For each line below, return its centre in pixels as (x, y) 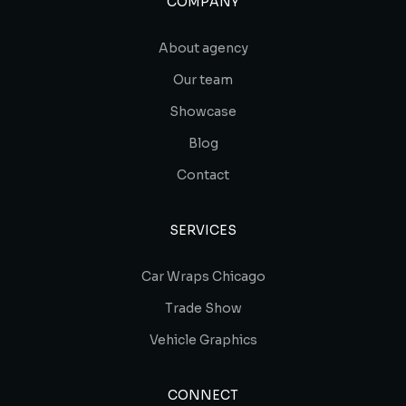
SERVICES (203, 231)
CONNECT (203, 396)
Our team (203, 80)
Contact (203, 175)
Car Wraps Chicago (203, 277)
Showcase (203, 112)
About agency (203, 48)
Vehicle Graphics (203, 340)
